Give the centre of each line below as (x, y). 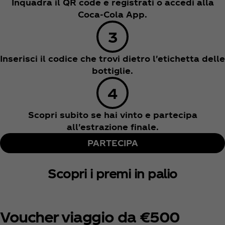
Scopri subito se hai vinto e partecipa (113, 115)
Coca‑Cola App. (113, 15)
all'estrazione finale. (113, 127)
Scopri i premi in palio (113, 174)
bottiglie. (113, 71)
